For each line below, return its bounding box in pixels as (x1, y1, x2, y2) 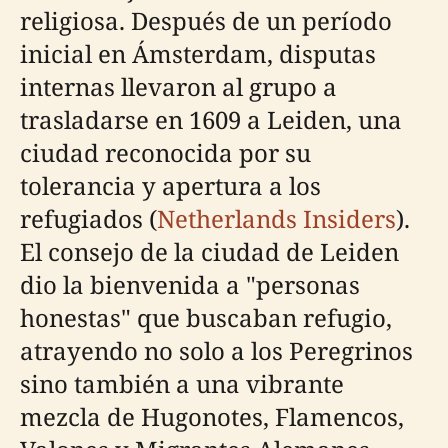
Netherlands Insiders (157, 201, 396, 235)
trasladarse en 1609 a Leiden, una (20, 102, 402, 136)
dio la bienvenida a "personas (20, 267, 360, 301)
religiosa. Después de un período (20, 3, 392, 37)
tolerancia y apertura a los (20, 168, 321, 202)
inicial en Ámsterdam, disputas (20, 36, 376, 70)
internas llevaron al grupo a (20, 69, 337, 103)
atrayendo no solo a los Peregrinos (20, 333, 413, 367)
